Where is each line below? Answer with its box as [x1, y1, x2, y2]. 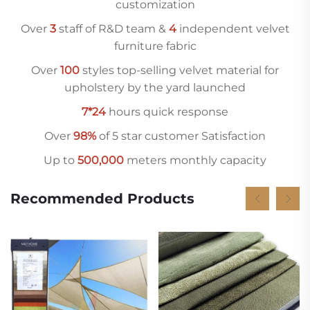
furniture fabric [113, 39, 197, 53]
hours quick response [106, 104, 228, 118]
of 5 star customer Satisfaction [96, 129, 266, 143]
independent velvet [176, 21, 290, 35]
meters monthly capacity [124, 153, 266, 167]
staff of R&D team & [55, 21, 169, 35]
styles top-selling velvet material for [80, 63, 279, 77]
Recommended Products [10, 190, 194, 207]
